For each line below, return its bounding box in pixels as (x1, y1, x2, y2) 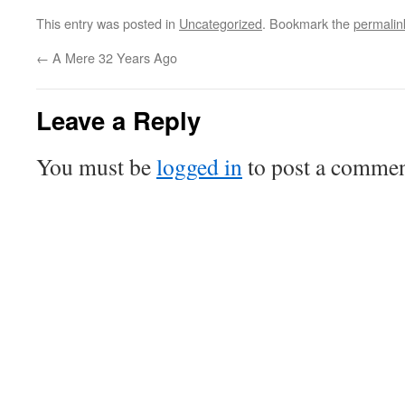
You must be (36, 151, 156, 182)
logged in (156, 151, 242, 182)
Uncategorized (179, 14, 262, 33)
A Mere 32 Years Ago (49, 48, 177, 67)
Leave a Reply (36, 102, 201, 137)
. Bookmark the (262, 14, 353, 33)
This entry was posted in (36, 14, 179, 33)
